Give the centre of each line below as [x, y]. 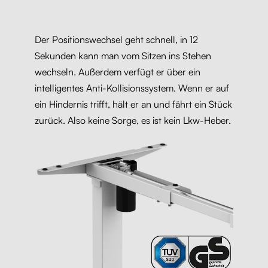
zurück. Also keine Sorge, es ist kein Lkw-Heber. [133, 121]
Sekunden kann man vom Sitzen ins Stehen [123, 56]
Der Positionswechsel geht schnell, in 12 [116, 40]
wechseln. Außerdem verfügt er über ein [117, 72]
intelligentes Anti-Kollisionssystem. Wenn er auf [132, 88]
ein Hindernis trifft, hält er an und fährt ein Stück [133, 104]
